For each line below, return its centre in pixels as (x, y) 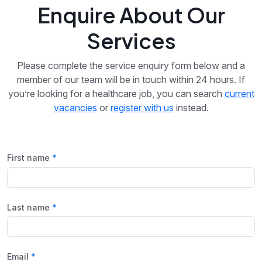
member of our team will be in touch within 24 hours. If (131, 80)
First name (28, 158)
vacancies (75, 108)
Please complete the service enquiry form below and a (131, 66)
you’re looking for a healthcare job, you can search (116, 94)
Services (131, 41)
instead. (191, 108)
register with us (142, 108)
